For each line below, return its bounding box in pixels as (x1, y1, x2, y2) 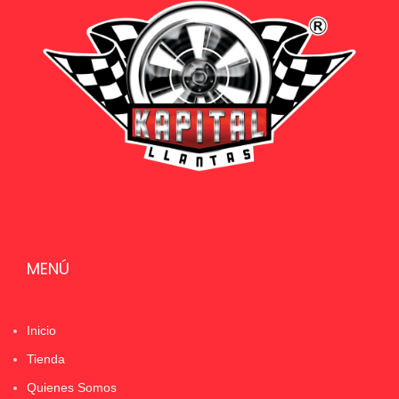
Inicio (27, 323, 56, 338)
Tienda (27, 352, 65, 366)
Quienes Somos (27, 380, 117, 395)
